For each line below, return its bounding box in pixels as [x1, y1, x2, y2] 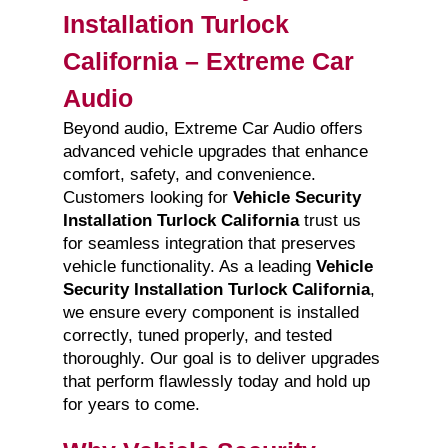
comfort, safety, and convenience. [62, 165, 316, 185]
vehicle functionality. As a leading [62, 257, 316, 277]
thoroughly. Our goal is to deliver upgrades [62, 349, 380, 369]
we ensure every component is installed [62, 303, 359, 323]
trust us [298, 211, 361, 231]
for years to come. [62, 395, 200, 415]
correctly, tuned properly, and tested [62, 326, 332, 346]
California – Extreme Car [62, 47, 354, 76]
